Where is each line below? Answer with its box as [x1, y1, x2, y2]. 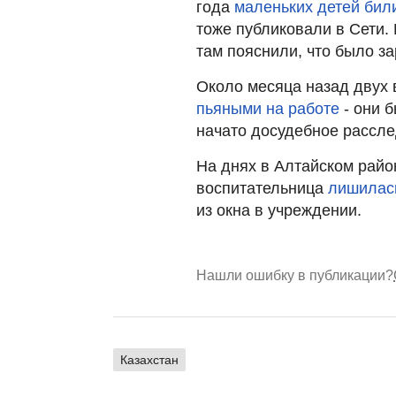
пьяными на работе [196, 100, 339, 118]
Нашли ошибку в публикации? [196, 268, 393, 283]
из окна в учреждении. [196, 202, 362, 219]
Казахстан [120, 353, 179, 367]
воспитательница [196, 179, 328, 197]
